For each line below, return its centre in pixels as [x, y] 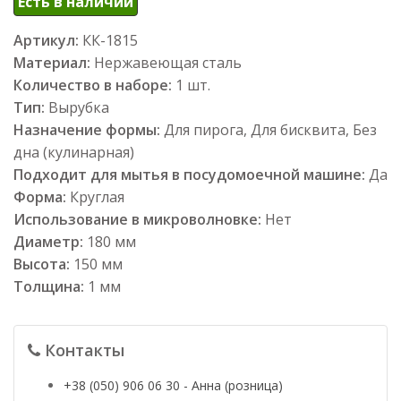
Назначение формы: [89, 129]
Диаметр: [50, 241]
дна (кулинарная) [74, 152]
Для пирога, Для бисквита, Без [270, 129]
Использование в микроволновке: [139, 219]
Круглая [97, 196]
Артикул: [46, 40]
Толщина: [51, 286]
